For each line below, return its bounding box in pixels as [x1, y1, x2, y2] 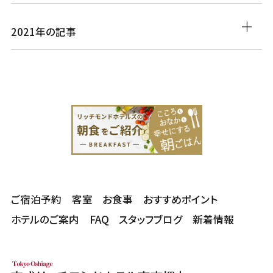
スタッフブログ [119, 212, 183, 227]
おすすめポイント [143, 192, 218, 207]
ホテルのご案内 [10, 212, 79, 227]
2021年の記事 [10, 24, 76, 39]
